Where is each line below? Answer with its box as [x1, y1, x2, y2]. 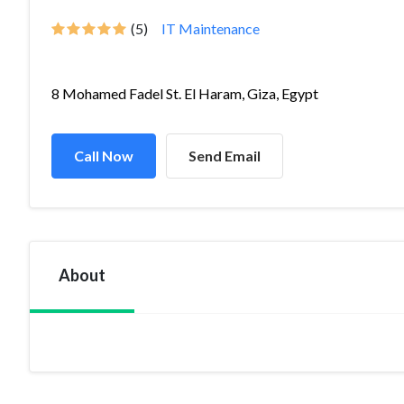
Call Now [74, 147, 133, 164]
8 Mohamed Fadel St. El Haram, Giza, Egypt [51, 85, 318, 102]
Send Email [188, 147, 261, 164]
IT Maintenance [161, 20, 260, 37]
